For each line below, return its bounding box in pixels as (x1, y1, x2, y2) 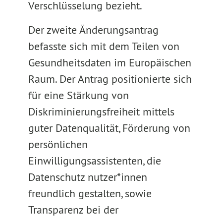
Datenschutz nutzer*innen (28, 170, 147, 184)
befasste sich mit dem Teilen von (28, 39, 179, 53)
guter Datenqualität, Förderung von (28, 121, 190, 135)
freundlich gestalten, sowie (28, 186, 152, 200)
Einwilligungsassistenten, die (28, 154, 161, 167)
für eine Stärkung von (28, 88, 129, 102)
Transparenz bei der (28, 203, 118, 217)
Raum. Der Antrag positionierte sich (28, 72, 192, 86)
